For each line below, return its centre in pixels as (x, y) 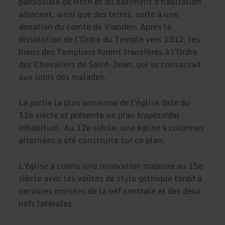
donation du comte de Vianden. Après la (95, 26)
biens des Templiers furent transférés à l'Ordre (108, 51)
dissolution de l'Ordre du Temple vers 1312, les (109, 39)
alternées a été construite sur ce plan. (92, 140)
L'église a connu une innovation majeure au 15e (111, 166)
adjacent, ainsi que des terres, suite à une (99, 14)
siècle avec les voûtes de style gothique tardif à (110, 179)
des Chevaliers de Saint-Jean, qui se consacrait (110, 64)
